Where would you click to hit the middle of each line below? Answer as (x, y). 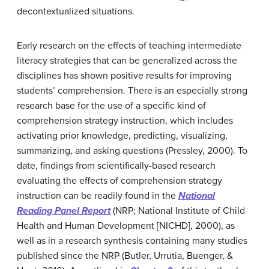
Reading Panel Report (64, 211)
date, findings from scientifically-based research (116, 166)
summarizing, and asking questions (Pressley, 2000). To (132, 151)
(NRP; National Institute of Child (178, 211)
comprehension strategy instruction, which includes (125, 121)
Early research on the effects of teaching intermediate (129, 46)
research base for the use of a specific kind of (111, 106)
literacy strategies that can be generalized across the (127, 61)
